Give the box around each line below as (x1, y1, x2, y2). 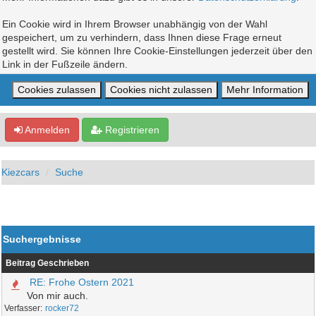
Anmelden (23, 124, 70, 135)
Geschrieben (37, 258, 90, 268)
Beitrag (6, 258, 36, 268)
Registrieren (102, 124, 159, 135)
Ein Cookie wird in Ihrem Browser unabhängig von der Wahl (2, 18, 267, 30)
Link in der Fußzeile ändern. (2, 59, 128, 70)
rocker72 (45, 303, 80, 313)
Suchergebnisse (3, 233, 82, 245)
